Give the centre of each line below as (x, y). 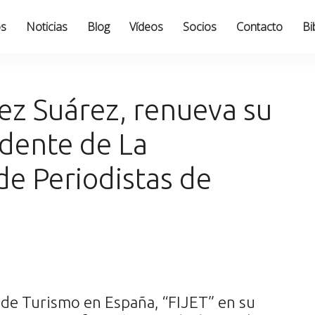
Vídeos (146, 27)
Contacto (259, 27)
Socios (199, 27)
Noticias (46, 27)
